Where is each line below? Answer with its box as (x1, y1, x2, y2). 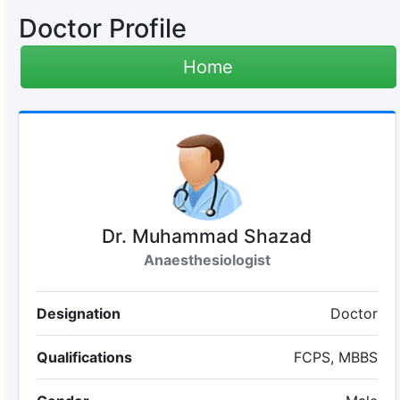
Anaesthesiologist (143, 251, 271, 269)
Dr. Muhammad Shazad (102, 225, 312, 247)
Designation (36, 304, 121, 322)
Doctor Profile (18, 12, 187, 44)
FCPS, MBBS (294, 348, 379, 366)
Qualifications (36, 348, 132, 366)
